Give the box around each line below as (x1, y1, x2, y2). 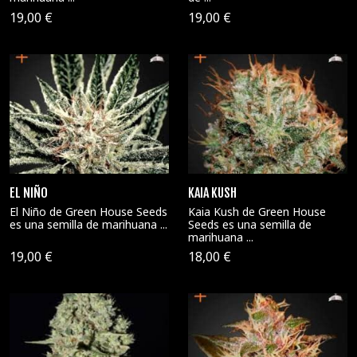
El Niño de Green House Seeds (10, 203, 167, 219)
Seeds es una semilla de (188, 216, 312, 232)
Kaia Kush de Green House (188, 203, 326, 219)
